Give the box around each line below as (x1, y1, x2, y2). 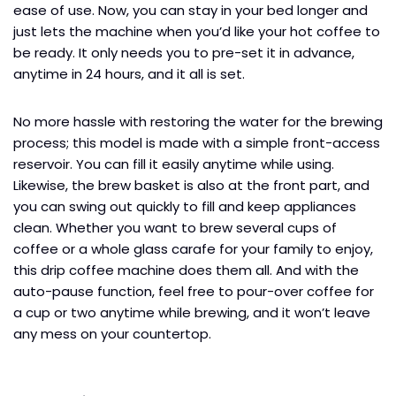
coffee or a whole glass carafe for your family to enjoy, (13, 239, 373, 258)
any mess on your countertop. (13, 324, 211, 343)
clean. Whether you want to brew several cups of (13, 217, 337, 237)
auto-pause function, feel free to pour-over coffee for (13, 281, 374, 301)
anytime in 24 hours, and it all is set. (13, 64, 248, 83)
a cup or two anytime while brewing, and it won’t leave (13, 302, 370, 322)
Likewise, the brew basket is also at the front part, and (13, 175, 369, 194)
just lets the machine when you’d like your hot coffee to (13, 21, 380, 41)
